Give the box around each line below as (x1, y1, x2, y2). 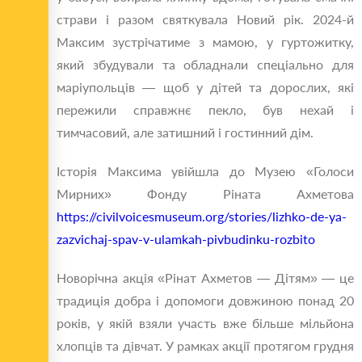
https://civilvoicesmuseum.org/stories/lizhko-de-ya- (57, 208, 347, 225)
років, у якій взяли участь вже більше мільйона (57, 315, 354, 331)
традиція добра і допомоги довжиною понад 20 (57, 293, 354, 309)
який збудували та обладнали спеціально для (57, 57, 354, 73)
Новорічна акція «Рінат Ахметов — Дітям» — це (57, 270, 354, 286)
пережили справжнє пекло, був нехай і (57, 102, 354, 118)
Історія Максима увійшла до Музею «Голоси (57, 163, 354, 179)
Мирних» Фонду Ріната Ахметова (57, 186, 354, 202)
